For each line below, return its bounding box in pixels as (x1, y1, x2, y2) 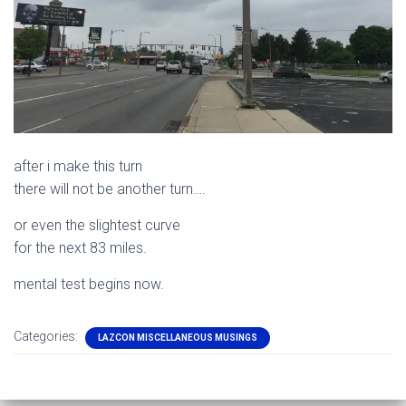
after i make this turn (14, 157, 142, 175)
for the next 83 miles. (14, 238, 147, 256)
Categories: (14, 328, 81, 343)
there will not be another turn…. (14, 179, 206, 198)
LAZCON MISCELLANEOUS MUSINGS (98, 332, 257, 343)
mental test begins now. (14, 275, 164, 293)
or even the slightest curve (14, 216, 180, 234)
